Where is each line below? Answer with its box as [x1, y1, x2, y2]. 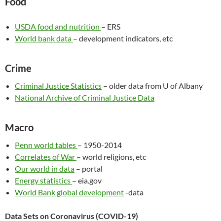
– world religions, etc [76, 152, 146, 161]
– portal [74, 164, 103, 173]
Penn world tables [15, 140, 77, 149]
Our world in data [15, 164, 74, 173]
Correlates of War [15, 152, 76, 161]
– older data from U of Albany [102, 81, 203, 90]
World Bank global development [15, 187, 124, 197]
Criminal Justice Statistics [15, 81, 102, 90]
